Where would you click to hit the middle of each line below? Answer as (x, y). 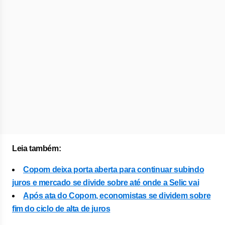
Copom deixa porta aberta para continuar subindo (114, 170)
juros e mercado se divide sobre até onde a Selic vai (106, 183)
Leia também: (37, 148)
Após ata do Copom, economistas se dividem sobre (117, 196)
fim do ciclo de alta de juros (61, 209)
